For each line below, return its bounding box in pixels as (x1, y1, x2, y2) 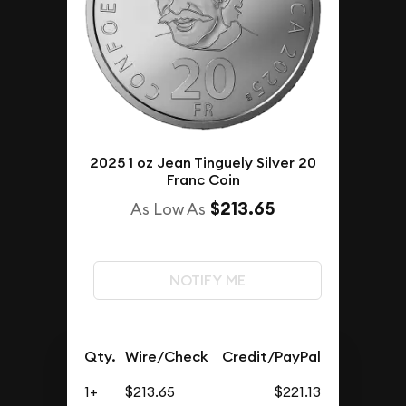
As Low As (130, 198, 206, 219)
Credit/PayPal (222, 346, 322, 366)
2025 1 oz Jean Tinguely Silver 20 (90, 152, 316, 172)
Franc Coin (166, 169, 240, 189)
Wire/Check (125, 346, 209, 366)
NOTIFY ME (169, 270, 246, 290)
